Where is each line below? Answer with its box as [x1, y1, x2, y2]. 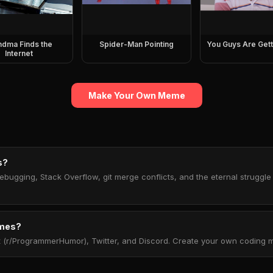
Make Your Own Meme [88, 90, 185, 101]
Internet [4, 49, 33, 58]
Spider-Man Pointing [99, 40, 174, 49]
